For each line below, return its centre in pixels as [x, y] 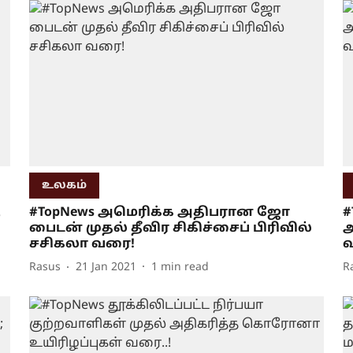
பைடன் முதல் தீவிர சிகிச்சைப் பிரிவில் [170, 228]
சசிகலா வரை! [82, 244]
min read [184, 268]
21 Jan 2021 [106, 268]
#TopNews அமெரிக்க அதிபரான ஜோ [159, 212]
